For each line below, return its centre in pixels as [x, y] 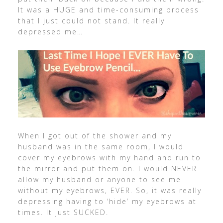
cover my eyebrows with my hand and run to [109, 157]
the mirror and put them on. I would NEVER [107, 168]
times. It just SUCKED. [63, 212]
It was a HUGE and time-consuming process [108, 10]
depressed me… [50, 32]
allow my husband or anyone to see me [99, 179]
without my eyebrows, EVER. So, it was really [110, 190]
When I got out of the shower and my [95, 135]
